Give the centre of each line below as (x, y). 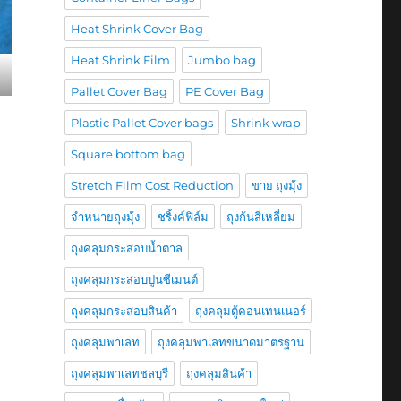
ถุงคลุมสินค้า (218, 373)
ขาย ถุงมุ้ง (276, 185)
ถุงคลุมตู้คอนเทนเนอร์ (250, 311)
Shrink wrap (265, 123)
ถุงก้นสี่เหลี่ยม (260, 217)
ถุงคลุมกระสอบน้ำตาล (126, 248)
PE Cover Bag (224, 91)
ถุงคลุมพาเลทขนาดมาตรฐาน (230, 342)
